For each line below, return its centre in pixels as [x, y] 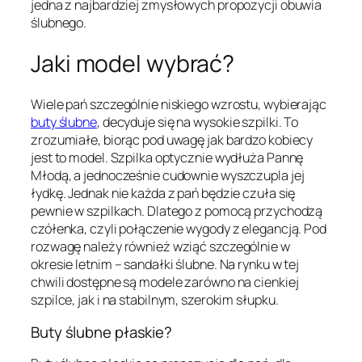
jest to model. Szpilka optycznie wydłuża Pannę [167, 158]
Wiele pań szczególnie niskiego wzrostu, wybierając [179, 105]
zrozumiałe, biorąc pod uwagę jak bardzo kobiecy [172, 140]
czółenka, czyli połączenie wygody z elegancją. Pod [179, 229]
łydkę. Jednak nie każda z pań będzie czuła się [163, 194]
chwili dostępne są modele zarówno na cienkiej [165, 282]
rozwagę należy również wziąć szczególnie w [160, 247]
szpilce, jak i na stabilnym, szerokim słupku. [155, 300]
